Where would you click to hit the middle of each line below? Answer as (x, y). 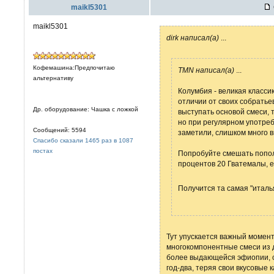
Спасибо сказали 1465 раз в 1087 (83, 140)
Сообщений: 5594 (60, 130)
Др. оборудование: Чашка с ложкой (86, 109)
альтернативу (53, 78)
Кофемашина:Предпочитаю (74, 68)
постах (43, 151)
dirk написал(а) (193, 38)
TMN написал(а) (206, 70)
